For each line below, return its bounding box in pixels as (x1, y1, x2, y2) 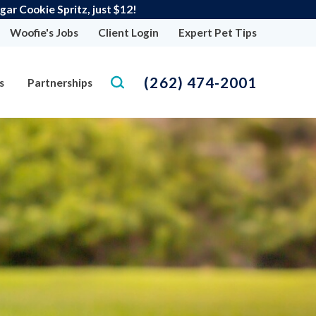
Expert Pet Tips (178, 26, 257, 39)
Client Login (97, 26, 159, 39)
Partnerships (28, 75, 93, 89)
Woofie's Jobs (9, 26, 78, 39)
